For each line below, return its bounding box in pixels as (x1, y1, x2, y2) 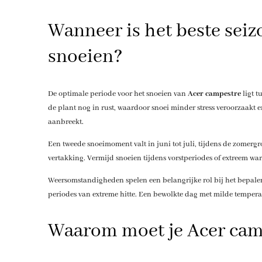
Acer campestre (187, 88, 241, 99)
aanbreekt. (47, 116, 84, 127)
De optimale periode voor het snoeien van (47, 88, 188, 99)
